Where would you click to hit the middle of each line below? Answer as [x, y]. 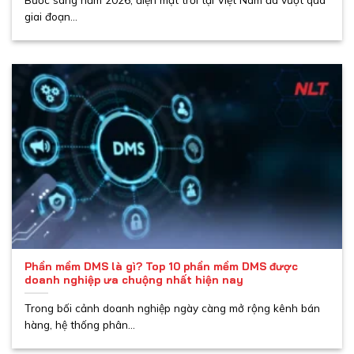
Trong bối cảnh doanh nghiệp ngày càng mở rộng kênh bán [173, 307]
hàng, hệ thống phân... [80, 324]
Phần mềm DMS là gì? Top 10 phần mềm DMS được [162, 265]
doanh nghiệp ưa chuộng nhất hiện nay [134, 279]
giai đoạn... [51, 16]
